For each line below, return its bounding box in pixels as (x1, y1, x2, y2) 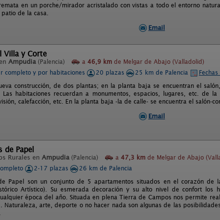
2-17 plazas (34, 165, 70, 172)
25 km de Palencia (135, 69, 190, 76)
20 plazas (96, 69, 126, 76)
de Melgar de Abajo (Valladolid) (112, 58, 204, 65)
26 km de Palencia (79, 165, 132, 172)
